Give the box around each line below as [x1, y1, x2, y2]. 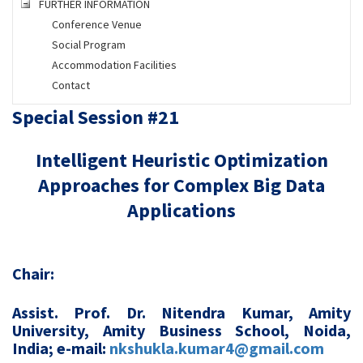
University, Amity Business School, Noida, [12, 320, 351, 340]
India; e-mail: [12, 338, 109, 358]
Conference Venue [51, 17, 142, 32]
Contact [51, 78, 90, 92]
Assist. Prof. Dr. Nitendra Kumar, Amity [12, 302, 351, 322]
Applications [127, 198, 236, 223]
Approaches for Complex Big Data [38, 173, 325, 198]
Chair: [12, 263, 54, 284]
